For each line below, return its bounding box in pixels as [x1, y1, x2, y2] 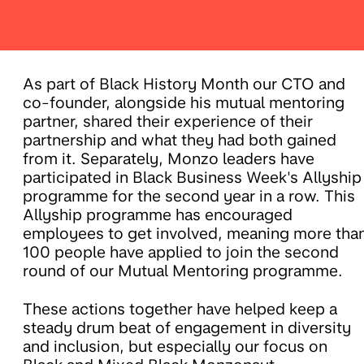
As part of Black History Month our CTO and [23, 75, 345, 94]
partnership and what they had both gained [23, 131, 336, 150]
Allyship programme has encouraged [23, 206, 292, 225]
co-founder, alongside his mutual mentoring [23, 93, 344, 113]
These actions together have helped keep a [23, 300, 337, 319]
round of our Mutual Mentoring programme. [23, 262, 343, 281]
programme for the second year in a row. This [23, 187, 355, 206]
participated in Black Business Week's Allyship [23, 168, 362, 188]
